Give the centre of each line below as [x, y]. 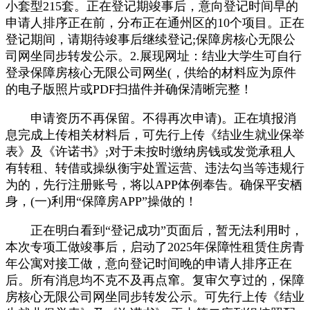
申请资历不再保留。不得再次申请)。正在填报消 [151, 118]
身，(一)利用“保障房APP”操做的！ [101, 201]
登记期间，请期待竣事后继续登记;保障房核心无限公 [151, 39]
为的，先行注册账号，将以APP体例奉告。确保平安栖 [154, 184]
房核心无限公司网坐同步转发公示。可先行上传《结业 [155, 297]
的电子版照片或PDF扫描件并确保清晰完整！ [129, 89]
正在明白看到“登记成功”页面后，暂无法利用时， [154, 230]
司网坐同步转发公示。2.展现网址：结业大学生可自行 [154, 56]
